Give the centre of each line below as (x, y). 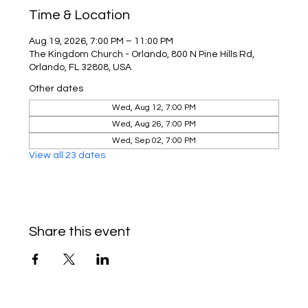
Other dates (56, 89)
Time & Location (80, 15)
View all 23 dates (67, 155)
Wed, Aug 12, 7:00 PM (154, 108)
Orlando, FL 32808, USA (80, 67)
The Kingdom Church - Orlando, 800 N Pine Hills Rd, (142, 54)
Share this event (80, 232)
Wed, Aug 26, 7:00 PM (154, 124)
